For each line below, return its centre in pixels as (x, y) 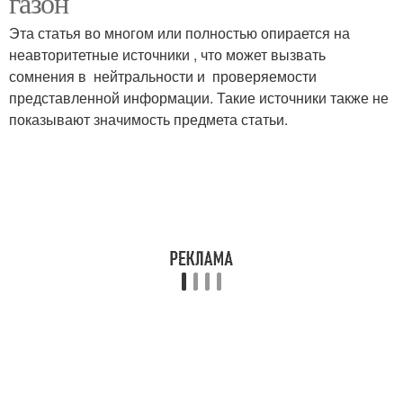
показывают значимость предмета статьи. (148, 119)
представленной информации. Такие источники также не (199, 98)
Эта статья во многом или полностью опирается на (179, 33)
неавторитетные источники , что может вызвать (167, 54)
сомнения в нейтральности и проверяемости (163, 76)
